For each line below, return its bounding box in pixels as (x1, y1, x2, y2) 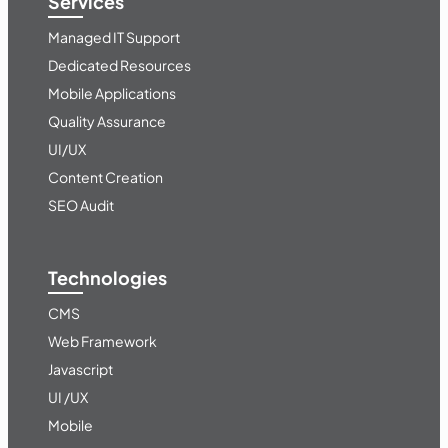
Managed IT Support (48, 28, 180, 47)
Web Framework (48, 332, 157, 351)
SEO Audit (48, 196, 114, 215)
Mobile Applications (48, 84, 176, 103)
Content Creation (48, 168, 163, 187)
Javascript (48, 360, 113, 379)
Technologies (48, 266, 167, 290)
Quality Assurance (48, 112, 166, 131)
